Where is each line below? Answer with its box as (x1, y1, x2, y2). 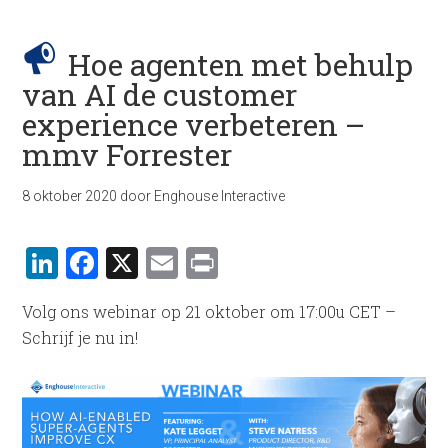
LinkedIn (58, 241, 196, 284)
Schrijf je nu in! (22, 327, 139, 348)
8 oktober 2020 (22, 188, 118, 204)
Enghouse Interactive (154, 188, 286, 204)
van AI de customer (22, 75, 298, 114)
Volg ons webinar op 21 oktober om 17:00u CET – (22, 301, 397, 322)
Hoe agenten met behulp (68, 45, 414, 84)
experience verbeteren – (22, 105, 366, 144)
